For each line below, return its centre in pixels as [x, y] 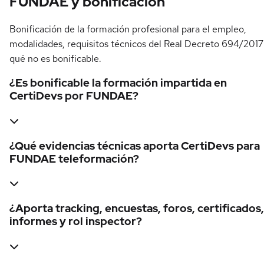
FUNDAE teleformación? [74, 159]
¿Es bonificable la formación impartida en [118, 83]
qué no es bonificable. [55, 58]
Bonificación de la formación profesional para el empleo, [128, 29]
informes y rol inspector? [76, 222]
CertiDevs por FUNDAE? [74, 96]
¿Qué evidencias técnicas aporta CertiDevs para [135, 146]
